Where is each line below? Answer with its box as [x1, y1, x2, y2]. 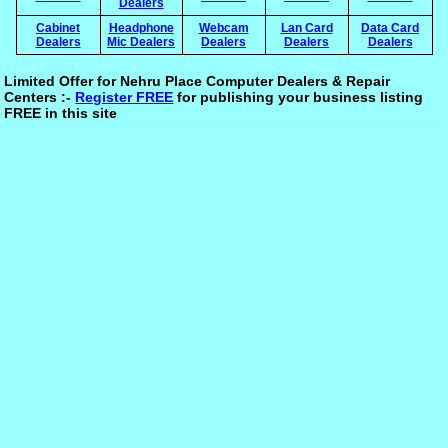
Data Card [361, 21, 419, 34]
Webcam [198, 21, 249, 34]
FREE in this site [4, 105, 118, 121]
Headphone [108, 21, 174, 34]
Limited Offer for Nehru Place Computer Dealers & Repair [4, 73, 391, 89]
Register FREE [75, 89, 174, 105]
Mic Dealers [107, 35, 175, 48]
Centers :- [4, 89, 76, 105]
